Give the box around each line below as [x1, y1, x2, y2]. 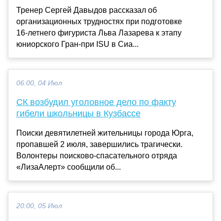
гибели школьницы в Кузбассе [16, 108, 141, 118]
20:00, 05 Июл [16, 202, 62, 210]
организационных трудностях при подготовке [16, 17, 182, 26]
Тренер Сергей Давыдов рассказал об [16, 5, 157, 14]
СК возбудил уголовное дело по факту [16, 97, 176, 107]
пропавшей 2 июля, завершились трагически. [16, 140, 183, 148]
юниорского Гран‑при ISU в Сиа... [16, 39, 139, 48]
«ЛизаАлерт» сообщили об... [16, 162, 121, 171]
